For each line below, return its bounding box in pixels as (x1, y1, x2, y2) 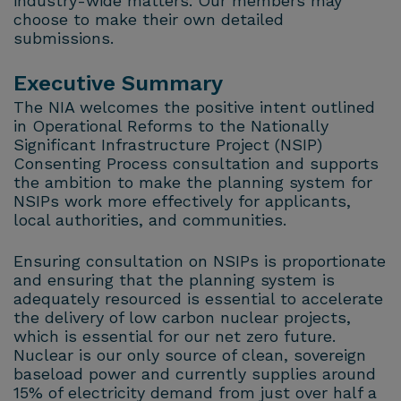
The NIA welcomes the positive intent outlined (13, 97, 375, 116)
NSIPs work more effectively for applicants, (13, 191, 351, 210)
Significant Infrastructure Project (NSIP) (13, 134, 322, 154)
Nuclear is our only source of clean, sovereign (13, 346, 366, 365)
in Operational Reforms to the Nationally (13, 115, 328, 135)
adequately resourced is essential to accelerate (13, 289, 383, 309)
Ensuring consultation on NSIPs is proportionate (13, 252, 386, 271)
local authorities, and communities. (13, 209, 286, 229)
